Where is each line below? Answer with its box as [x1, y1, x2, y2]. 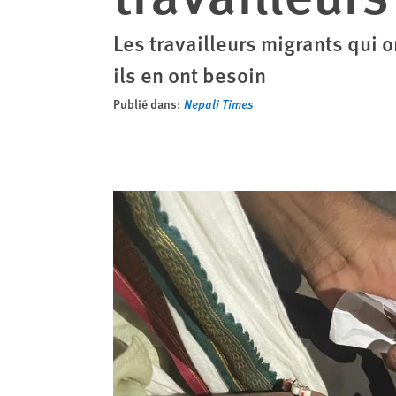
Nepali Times [184, 95, 254, 112]
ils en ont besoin [113, 59, 266, 89]
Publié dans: [113, 95, 180, 112]
